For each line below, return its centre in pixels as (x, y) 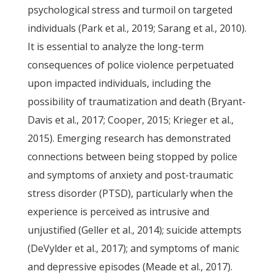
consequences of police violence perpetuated (130, 65)
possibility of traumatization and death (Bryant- (136, 102)
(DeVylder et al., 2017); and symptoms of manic (133, 248)
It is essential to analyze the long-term (115, 46)
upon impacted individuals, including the (119, 83)
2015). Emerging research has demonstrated (129, 138)
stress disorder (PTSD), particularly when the (130, 193)
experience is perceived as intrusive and (118, 212)
